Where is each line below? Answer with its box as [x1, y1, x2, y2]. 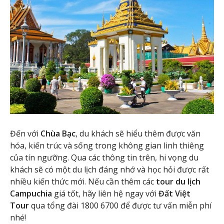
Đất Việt [158, 188, 190, 199]
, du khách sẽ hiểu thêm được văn [75, 128, 200, 139]
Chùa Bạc [40, 128, 75, 139]
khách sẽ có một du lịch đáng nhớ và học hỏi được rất [10, 164, 209, 175]
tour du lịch [154, 176, 200, 187]
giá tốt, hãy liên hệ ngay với [54, 188, 158, 199]
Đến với [10, 128, 40, 139]
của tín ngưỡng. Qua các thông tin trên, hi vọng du [10, 152, 198, 163]
